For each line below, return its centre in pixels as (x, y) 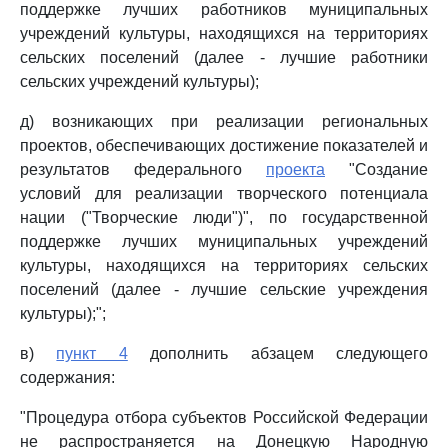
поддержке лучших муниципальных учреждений (224, 241)
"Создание (376, 169)
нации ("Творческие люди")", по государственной (224, 217)
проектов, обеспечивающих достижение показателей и (224, 145)
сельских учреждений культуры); (139, 81)
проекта (295, 169)
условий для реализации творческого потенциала (224, 193)
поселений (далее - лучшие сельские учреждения (224, 289)
